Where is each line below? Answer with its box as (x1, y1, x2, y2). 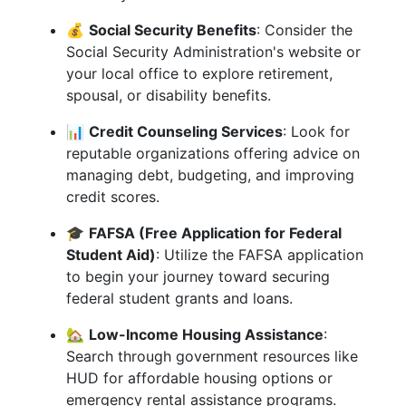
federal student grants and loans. (66, 289, 293, 307)
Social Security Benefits (89, 21, 256, 39)
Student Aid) (66, 246, 156, 264)
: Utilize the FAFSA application (156, 246, 363, 264)
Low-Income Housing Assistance (89, 325, 324, 343)
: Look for (283, 122, 350, 140)
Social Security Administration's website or (66, 43, 361, 61)
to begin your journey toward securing (66, 267, 330, 285)
